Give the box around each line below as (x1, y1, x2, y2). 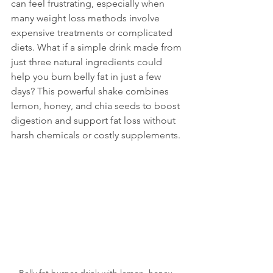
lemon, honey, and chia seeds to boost (11, 100, 182, 112)
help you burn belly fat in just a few (11, 71, 163, 82)
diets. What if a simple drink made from (11, 41, 184, 53)
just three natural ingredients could (11, 56, 165, 68)
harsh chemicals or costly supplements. (11, 129, 180, 141)
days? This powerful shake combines (11, 85, 171, 97)
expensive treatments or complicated (11, 27, 175, 38)
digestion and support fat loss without (11, 115, 178, 126)
